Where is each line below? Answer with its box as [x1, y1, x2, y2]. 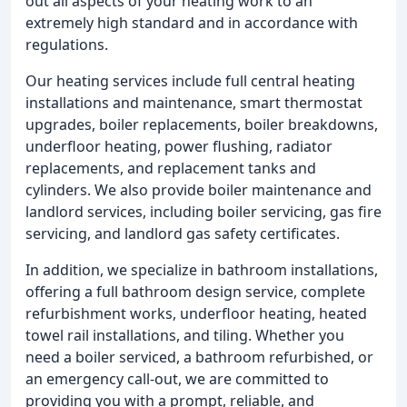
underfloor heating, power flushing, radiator [25, 135, 333, 156]
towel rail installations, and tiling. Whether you [25, 324, 344, 345]
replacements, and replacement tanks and [25, 157, 316, 178]
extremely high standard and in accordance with [25, 12, 358, 33]
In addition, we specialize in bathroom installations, [25, 259, 378, 280]
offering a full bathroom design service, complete [25, 281, 365, 302]
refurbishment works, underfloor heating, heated [25, 303, 367, 323]
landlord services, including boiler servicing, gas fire [25, 201, 382, 222]
